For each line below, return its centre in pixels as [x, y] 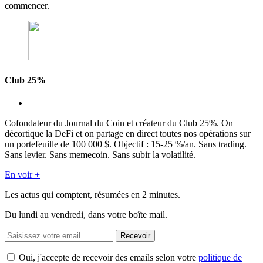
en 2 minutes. [156, 195]
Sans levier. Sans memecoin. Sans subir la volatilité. [100, 155]
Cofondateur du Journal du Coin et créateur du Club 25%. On [119, 123]
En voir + [22, 175]
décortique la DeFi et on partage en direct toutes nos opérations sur [128, 134]
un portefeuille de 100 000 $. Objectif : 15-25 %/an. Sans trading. [126, 144]
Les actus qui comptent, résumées [68, 195]
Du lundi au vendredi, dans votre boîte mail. [86, 215]
